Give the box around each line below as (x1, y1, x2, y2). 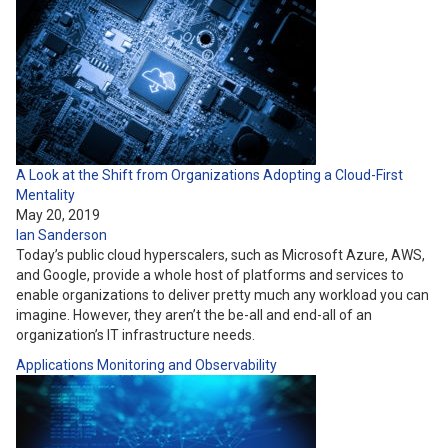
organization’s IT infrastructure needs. (16, 327, 255, 343)
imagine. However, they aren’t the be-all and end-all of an (16, 307, 372, 323)
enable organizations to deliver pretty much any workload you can (16, 287, 429, 303)
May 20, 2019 (16, 207, 100, 223)
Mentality (16, 187, 75, 203)
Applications (16, 357, 97, 373)
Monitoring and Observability (97, 357, 277, 373)
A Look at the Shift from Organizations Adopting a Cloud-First (16, 167, 403, 183)
